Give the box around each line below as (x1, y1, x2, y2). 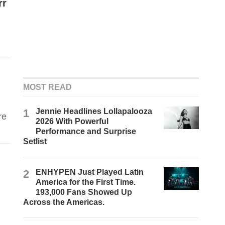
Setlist (23, 137, 47, 146)
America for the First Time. (36, 178, 136, 187)
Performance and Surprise (36, 127, 137, 136)
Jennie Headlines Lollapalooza (36, 107, 153, 116)
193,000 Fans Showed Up (36, 188, 133, 197)
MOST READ (23, 83, 72, 92)
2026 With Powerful (36, 117, 109, 126)
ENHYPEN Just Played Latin (36, 168, 144, 177)
